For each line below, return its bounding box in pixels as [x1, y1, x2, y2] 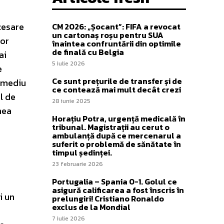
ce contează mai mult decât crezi [52, 83, 181, 95]
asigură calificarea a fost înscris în [52, 183, 184, 196]
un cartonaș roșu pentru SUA [52, 28, 163, 41]
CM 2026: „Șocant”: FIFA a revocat [52, 20, 180, 32]
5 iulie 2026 [52, 58, 85, 68]
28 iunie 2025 [52, 96, 90, 105]
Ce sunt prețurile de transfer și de [52, 74, 182, 87]
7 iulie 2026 [52, 213, 85, 223]
